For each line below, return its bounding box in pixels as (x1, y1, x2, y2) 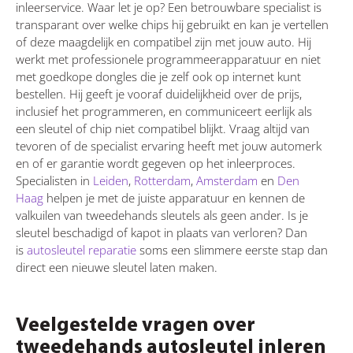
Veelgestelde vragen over (16, 314, 255, 336)
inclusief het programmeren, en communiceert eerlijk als (16, 102, 312, 119)
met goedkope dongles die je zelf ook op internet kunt (16, 68, 301, 84)
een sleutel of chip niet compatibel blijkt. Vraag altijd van (16, 120, 310, 136)
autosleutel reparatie (27, 241, 136, 258)
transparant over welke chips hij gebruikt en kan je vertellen (16, 16, 329, 32)
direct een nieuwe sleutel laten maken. (16, 258, 217, 275)
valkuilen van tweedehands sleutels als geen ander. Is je (16, 206, 308, 223)
